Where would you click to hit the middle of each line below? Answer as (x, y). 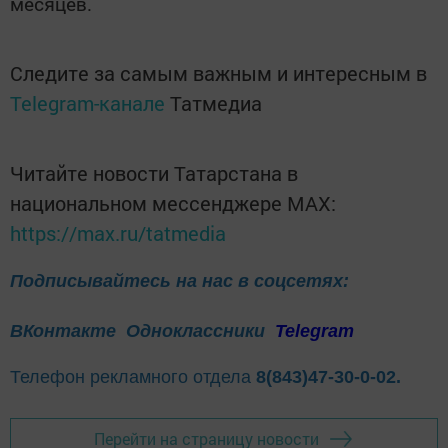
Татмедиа (216, 102)
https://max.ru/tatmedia (118, 232)
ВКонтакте (63, 330)
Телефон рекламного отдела (133, 376)
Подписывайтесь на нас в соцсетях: (179, 280)
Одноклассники (198, 330)
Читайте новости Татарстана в (154, 172)
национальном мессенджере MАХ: (173, 202)
